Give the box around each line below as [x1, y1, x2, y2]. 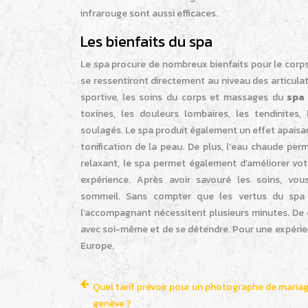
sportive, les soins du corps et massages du [80, 90, 287, 105]
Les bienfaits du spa [80, 30, 212, 54]
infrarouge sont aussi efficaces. [80, 6, 218, 21]
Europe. [80, 239, 114, 254]
